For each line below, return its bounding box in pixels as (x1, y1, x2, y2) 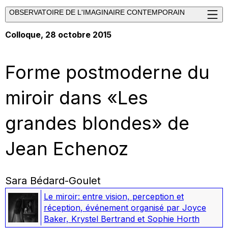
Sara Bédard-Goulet (5, 174, 101, 187)
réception (44, 202, 80, 213)
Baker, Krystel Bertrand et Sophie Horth (44, 213, 199, 224)
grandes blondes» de (5, 111, 189, 134)
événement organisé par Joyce (83, 202, 206, 213)
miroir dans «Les (5, 86, 148, 109)
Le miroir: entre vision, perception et (44, 191, 184, 202)
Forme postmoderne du (5, 61, 210, 83)
